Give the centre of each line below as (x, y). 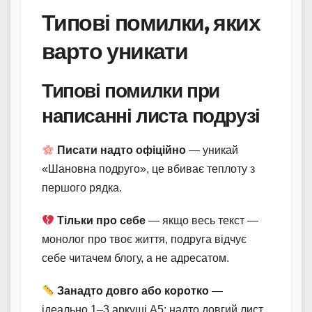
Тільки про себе (102, 221)
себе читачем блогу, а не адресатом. (135, 258)
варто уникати (115, 52)
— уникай (212, 150)
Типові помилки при (131, 91)
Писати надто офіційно (122, 150)
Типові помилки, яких (151, 23)
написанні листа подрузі (151, 116)
